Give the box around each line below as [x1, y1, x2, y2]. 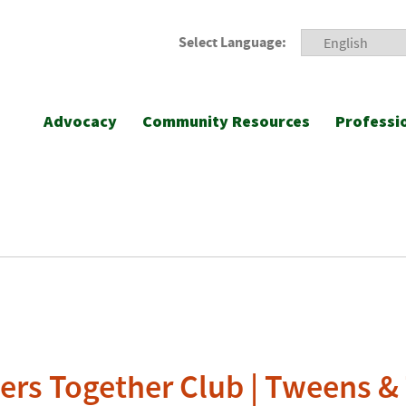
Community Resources [142, 111, 310, 131]
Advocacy [43, 111, 117, 131]
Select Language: [179, 33, 286, 52]
